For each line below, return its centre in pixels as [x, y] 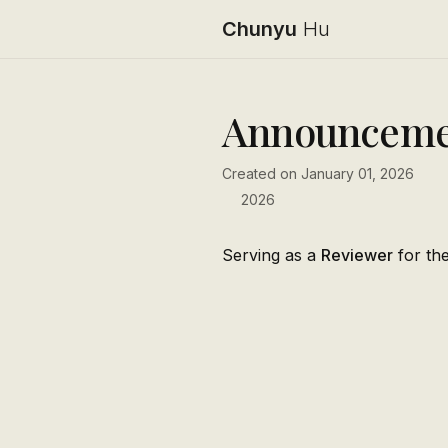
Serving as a [271, 255]
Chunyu [259, 29]
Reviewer [357, 255]
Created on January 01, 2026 [318, 173]
